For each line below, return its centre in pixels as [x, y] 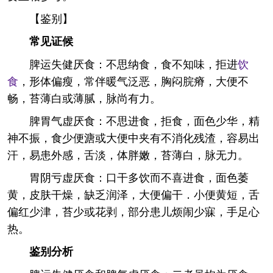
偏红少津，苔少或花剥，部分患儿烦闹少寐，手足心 [133, 211]
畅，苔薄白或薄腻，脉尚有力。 [84, 97]
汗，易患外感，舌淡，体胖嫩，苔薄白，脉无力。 [128, 154]
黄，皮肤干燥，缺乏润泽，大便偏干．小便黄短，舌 [133, 194]
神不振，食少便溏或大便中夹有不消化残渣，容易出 [133, 137]
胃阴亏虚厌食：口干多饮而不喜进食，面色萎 [139, 177]
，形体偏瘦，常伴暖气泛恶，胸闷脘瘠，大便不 [133, 80]
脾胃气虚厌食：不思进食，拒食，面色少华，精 [144, 120]
